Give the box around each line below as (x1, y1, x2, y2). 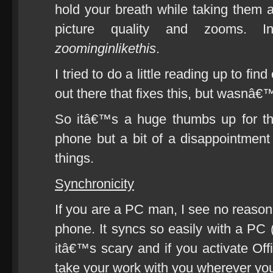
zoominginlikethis (55, 41, 156, 56)
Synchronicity (55, 176, 134, 191)
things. (55, 151, 94, 166)
